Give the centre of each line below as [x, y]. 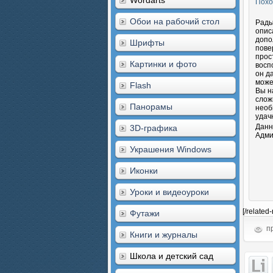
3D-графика [154, 128]
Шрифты [147, 43]
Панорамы [151, 107]
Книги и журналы [164, 235]
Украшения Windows [171, 149]
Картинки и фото [163, 64]
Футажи [145, 213]
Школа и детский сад [172, 256]
